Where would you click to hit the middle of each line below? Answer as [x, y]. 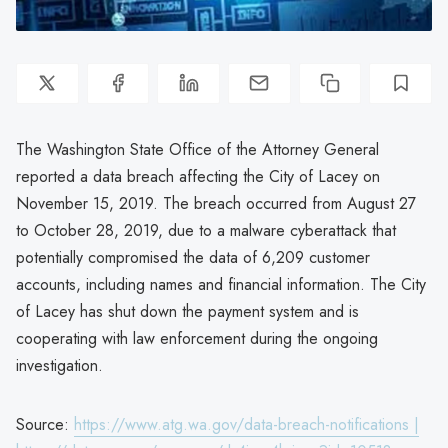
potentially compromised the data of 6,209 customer [193, 257]
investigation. [59, 365]
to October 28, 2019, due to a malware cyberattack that [206, 230]
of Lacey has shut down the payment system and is [187, 311]
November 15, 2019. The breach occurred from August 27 [216, 203]
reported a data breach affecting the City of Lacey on [198, 176]
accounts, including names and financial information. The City [221, 284]
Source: [45, 424]
